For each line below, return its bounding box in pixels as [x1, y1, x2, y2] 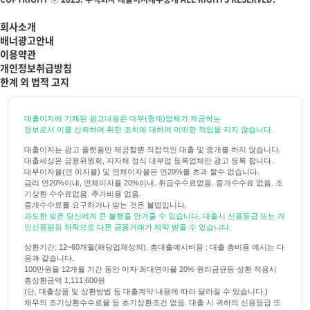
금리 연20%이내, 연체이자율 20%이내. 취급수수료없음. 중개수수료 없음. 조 [24, 179, 283, 188]
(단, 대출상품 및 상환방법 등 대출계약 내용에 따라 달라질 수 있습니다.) [24, 287, 268, 296]
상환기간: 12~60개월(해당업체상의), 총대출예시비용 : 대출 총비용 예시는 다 [24, 243, 284, 252]
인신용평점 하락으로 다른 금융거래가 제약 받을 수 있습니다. [24, 223, 231, 232]
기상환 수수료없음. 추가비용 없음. [24, 190, 141, 199]
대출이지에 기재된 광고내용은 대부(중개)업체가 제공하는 [24, 114, 221, 123]
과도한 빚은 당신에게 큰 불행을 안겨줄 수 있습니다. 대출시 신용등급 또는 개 [24, 212, 285, 221]
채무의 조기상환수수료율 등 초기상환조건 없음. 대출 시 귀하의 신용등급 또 [24, 298, 281, 307]
